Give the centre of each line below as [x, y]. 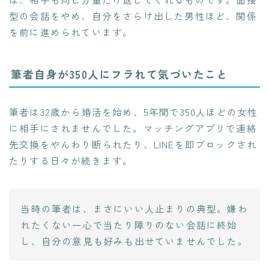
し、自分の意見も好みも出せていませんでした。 [134, 240]
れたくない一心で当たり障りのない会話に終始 [129, 224]
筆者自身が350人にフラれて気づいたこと [119, 74]
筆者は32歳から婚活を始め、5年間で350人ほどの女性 [134, 112]
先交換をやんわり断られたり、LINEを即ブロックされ [133, 144]
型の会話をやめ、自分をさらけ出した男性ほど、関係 [133, 16]
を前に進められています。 [71, 32]
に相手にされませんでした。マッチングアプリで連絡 [133, 128]
